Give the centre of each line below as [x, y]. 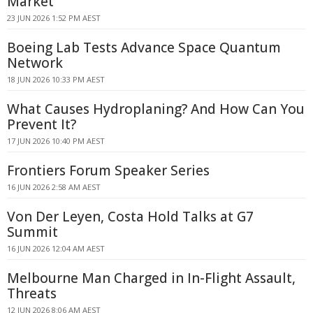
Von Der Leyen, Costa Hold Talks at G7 [130, 217]
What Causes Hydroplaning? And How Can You [156, 109]
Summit [32, 232]
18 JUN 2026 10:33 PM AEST [56, 79]
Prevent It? [42, 124]
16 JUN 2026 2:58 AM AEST [54, 187]
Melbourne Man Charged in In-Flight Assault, [151, 278]
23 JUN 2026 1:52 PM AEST [54, 18]
